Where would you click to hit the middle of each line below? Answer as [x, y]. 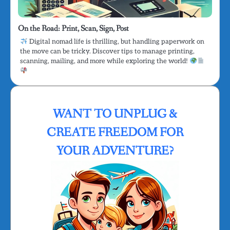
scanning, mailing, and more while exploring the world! [105, 61]
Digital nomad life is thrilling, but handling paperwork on [116, 42]
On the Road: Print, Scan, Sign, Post [73, 29]
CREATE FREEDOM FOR [115, 133]
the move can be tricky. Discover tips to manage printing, [107, 52]
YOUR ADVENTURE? [115, 151]
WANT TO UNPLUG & [115, 114]
